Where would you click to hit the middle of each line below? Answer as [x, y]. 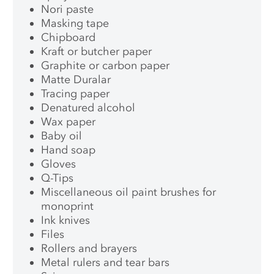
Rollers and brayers [91, 249]
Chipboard [68, 38]
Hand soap [68, 150]
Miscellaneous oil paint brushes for [129, 192]
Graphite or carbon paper [106, 66]
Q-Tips [57, 178]
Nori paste [68, 9]
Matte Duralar [76, 80]
